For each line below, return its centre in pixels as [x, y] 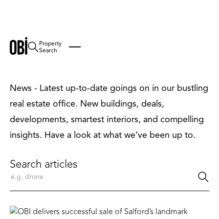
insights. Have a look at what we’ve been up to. [103, 135]
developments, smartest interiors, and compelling [107, 119]
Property [50, 43]
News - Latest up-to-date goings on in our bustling [109, 88]
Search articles [44, 164]
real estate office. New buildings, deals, [87, 104]
